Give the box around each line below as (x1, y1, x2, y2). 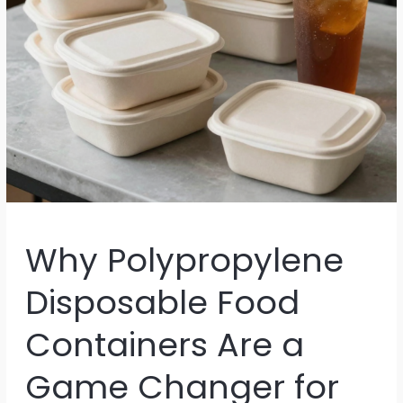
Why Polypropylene (24, 237, 344, 283)
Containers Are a (24, 321, 304, 368)
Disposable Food (24, 279, 300, 326)
